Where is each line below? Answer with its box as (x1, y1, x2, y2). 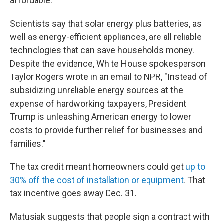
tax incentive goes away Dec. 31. (10, 188, 137, 198)
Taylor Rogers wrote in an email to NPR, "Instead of (10, 72, 207, 82)
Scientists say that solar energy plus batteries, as (10, 18, 202, 29)
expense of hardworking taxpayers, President (10, 98, 186, 109)
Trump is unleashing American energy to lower (10, 111, 191, 122)
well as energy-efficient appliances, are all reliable (10, 32, 202, 42)
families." (10, 138, 46, 148)
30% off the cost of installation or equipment (10, 175, 184, 185)
